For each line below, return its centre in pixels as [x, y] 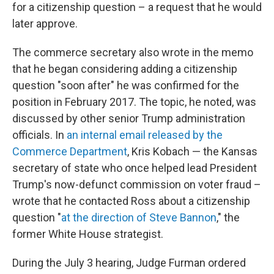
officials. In [39, 135]
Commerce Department [70, 151]
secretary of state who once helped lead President [135, 168]
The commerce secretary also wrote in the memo [133, 52]
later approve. [45, 24]
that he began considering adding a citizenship [125, 69]
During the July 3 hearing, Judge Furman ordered [129, 263]
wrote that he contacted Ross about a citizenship [131, 201]
